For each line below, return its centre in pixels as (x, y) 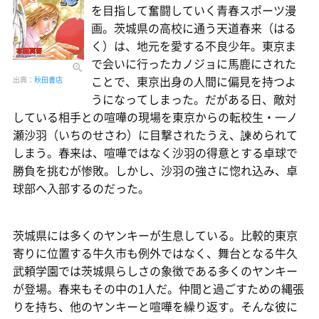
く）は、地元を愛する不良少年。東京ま (194, 46)
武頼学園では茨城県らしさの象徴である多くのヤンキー (155, 271)
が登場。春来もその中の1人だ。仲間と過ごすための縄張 (158, 289)
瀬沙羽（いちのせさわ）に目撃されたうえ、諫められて (155, 135)
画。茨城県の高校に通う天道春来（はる (194, 28)
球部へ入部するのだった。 (81, 188)
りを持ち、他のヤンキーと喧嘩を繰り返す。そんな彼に (155, 307)
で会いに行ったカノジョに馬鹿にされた (194, 64)
